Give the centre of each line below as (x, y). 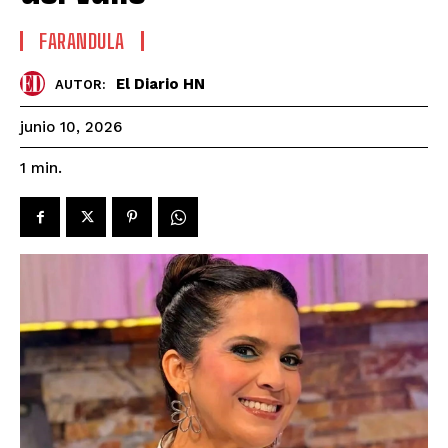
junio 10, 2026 (71, 127)
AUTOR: (80, 84)
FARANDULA (82, 41)
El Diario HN (160, 83)
